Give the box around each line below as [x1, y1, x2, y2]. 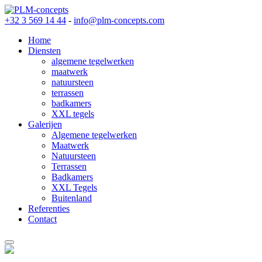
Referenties [28, 204, 70, 213]
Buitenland [51, 193, 92, 203]
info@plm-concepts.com [74, 15, 164, 25]
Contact [28, 214, 57, 224]
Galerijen [28, 119, 62, 129]
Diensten [28, 46, 61, 56]
